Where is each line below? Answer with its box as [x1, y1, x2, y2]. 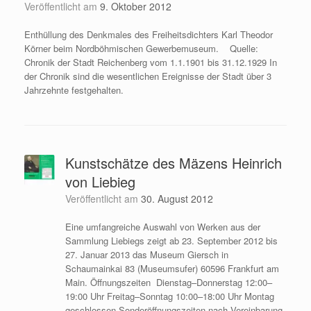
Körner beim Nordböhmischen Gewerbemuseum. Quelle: [24, 41, 258, 55]
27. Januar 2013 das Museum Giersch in [65, 247, 228, 261]
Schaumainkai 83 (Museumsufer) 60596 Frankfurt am [65, 261, 279, 275]
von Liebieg [65, 171, 135, 192]
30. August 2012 [140, 191, 213, 205]
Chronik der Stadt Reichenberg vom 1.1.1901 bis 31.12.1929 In [24, 55, 277, 69]
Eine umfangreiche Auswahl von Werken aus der [65, 219, 260, 233]
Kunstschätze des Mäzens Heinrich [65, 152, 282, 173]
